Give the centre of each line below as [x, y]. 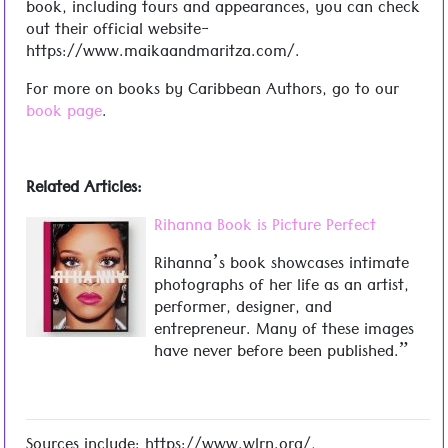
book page [64, 113]
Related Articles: [84, 189]
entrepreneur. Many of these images [284, 331]
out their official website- [117, 31]
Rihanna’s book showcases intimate [281, 265]
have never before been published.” [281, 353]
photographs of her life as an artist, [281, 287]
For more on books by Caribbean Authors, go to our [212, 91]
